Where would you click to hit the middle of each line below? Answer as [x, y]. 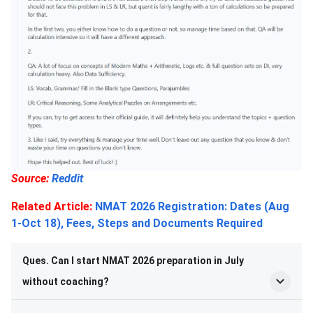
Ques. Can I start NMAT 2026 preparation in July [133, 261]
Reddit [67, 179]
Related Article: [52, 207]
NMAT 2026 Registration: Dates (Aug [192, 207]
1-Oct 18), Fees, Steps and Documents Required [137, 224]
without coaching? [66, 282]
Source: [30, 179]
